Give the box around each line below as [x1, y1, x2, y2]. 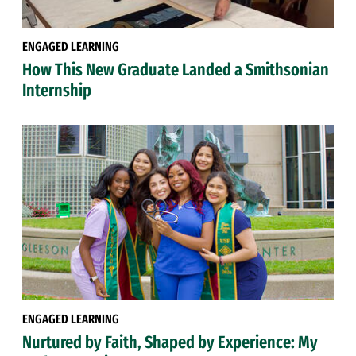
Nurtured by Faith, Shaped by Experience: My [22, 331, 318, 353]
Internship [22, 79, 91, 101]
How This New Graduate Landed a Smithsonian [22, 58, 329, 80]
